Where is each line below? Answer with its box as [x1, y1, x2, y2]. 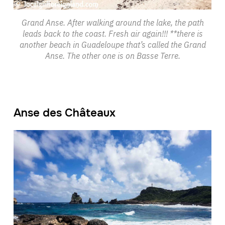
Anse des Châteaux [13, 105, 116, 120]
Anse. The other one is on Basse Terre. [45, 50, 180, 61]
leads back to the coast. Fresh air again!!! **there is [22, 28, 203, 39]
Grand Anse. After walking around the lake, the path [21, 17, 204, 28]
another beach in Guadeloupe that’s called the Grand [19, 39, 206, 50]
